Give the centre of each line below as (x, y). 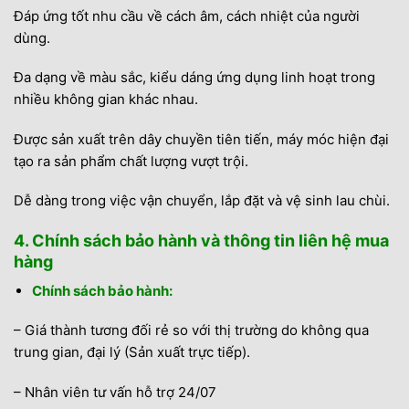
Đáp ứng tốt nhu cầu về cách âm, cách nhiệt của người (187, 16)
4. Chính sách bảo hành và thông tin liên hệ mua (201, 240)
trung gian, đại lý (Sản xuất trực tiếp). (132, 352)
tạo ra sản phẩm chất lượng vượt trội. (131, 161)
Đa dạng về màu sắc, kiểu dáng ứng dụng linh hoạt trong (194, 77)
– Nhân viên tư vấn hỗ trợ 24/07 (115, 392)
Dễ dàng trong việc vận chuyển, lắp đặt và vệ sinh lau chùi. (202, 200)
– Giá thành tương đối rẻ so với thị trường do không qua (191, 330)
